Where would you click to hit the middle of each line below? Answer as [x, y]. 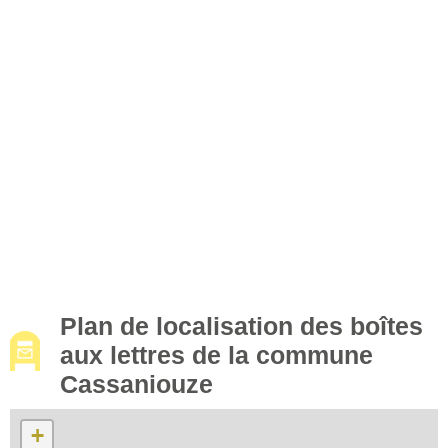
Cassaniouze [136, 383]
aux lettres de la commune [216, 354]
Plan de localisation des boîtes [241, 325]
